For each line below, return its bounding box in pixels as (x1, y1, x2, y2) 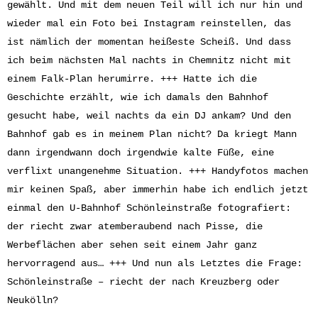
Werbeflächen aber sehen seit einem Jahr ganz (7, 239, 257, 251)
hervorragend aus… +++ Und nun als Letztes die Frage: (7, 258, 302, 269)
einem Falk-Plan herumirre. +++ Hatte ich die (7, 73, 257, 84)
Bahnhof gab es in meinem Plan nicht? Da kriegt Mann (7, 128, 297, 140)
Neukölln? (7, 295, 58, 306)
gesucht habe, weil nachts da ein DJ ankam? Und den (7, 110, 291, 121)
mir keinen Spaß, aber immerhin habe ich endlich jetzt (7, 184, 308, 195)
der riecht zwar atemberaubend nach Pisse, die (7, 221, 263, 232)
